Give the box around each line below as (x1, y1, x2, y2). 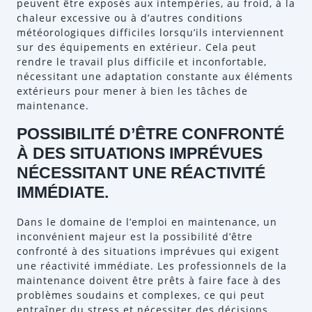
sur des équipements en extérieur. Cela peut (17, 40, 256, 54)
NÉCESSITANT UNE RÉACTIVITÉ (17, 164, 265, 182)
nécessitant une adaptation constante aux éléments (17, 70, 293, 83)
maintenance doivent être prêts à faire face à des (17, 274, 281, 287)
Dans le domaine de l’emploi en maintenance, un (17, 215, 277, 228)
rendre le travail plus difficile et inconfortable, (17, 55, 267, 68)
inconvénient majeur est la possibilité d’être (17, 230, 253, 243)
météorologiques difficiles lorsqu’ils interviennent (17, 26, 284, 39)
